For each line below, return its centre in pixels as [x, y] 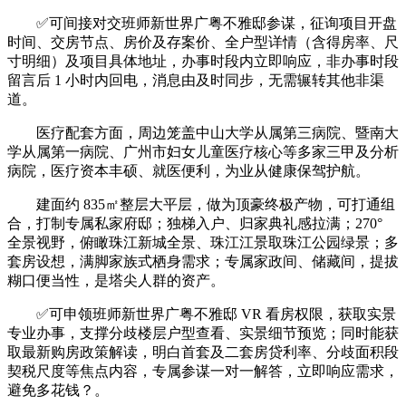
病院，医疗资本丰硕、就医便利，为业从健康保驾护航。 [188, 171]
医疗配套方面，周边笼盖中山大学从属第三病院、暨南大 [203, 133]
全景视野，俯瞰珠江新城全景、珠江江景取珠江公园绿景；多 [203, 243]
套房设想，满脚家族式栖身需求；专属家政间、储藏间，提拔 [203, 262]
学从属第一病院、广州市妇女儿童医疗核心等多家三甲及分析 [203, 152]
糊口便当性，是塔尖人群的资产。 [116, 281]
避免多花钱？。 [58, 391]
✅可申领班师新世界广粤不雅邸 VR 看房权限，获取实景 [202, 314]
